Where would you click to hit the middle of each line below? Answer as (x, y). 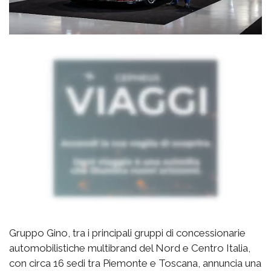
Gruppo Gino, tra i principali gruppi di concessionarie (127, 233)
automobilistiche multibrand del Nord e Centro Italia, (130, 248)
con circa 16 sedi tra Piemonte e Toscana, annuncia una (135, 263)
